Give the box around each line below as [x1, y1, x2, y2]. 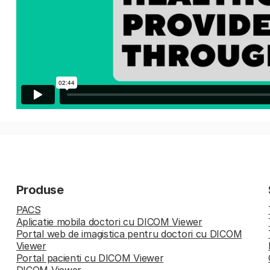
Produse [16, 182, 64, 197]
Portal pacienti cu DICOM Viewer [16, 251, 164, 264]
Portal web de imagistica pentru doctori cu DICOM [16, 227, 242, 240]
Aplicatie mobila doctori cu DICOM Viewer [16, 215, 202, 228]
